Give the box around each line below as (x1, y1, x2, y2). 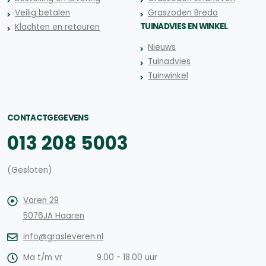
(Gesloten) (7, 164, 52, 176)
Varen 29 (23, 194, 59, 206)
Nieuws (148, 41, 176, 53)
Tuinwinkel (148, 69, 188, 81)
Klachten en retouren (15, 21, 100, 33)
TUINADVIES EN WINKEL (140, 20, 228, 32)
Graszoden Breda (148, 7, 218, 18)
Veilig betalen (15, 7, 70, 18)
